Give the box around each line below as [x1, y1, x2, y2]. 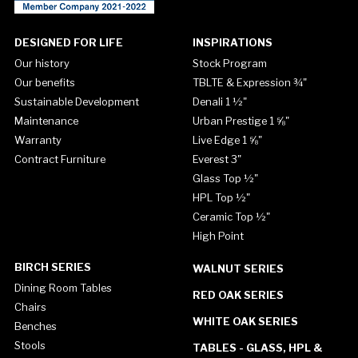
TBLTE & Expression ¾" [192, 75, 307, 89]
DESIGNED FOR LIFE [14, 36, 123, 49]
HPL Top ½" [192, 190, 250, 204]
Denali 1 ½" [192, 94, 247, 108]
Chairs [14, 300, 46, 313]
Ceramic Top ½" [192, 209, 270, 223]
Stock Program [192, 56, 267, 70]
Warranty [14, 133, 62, 146]
